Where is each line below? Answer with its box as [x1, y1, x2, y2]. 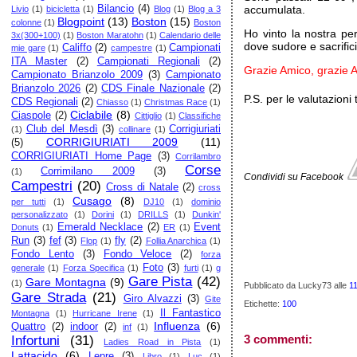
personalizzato [11, 210, 68, 219]
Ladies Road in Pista [104, 337, 202, 347]
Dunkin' [192, 210, 222, 219]
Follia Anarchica [145, 236, 207, 245]
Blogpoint [57, 15, 105, 28]
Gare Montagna [25, 276, 106, 288]
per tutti [11, 197, 46, 206]
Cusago [73, 194, 112, 207]
